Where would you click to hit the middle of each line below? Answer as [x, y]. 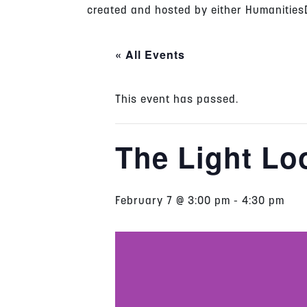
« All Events [150, 54]
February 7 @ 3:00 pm [173, 201]
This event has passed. [177, 100]
